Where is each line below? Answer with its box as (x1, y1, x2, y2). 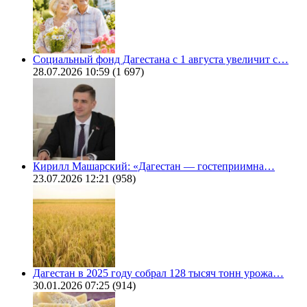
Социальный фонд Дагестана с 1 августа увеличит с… (33, 53, 288, 65)
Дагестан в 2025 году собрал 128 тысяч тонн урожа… (33, 267, 284, 279)
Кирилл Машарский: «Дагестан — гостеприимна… (33, 160, 275, 172)
